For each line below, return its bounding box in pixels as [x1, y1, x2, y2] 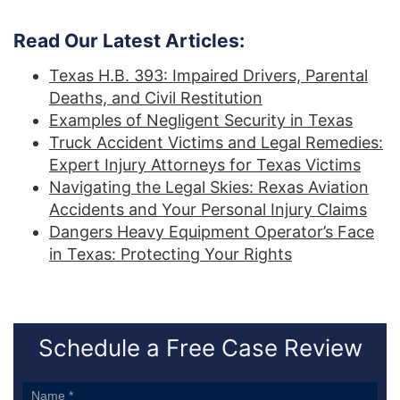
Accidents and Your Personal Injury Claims [49, 199, 367, 219]
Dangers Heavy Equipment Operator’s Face [49, 221, 374, 241]
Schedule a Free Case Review [37, 333, 362, 362]
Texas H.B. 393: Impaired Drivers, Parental [49, 65, 368, 85]
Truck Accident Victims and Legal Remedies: [49, 132, 383, 152]
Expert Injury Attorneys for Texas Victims [49, 154, 361, 174]
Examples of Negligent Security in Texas [49, 110, 353, 129]
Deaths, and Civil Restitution [49, 87, 262, 107]
